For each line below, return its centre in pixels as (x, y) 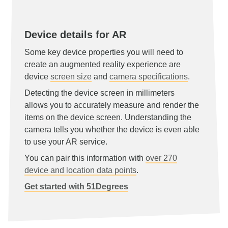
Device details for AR (75, 35)
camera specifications (149, 77)
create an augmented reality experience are (103, 64)
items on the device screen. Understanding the (108, 117)
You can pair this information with (85, 158)
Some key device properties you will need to (104, 52)
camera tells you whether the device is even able (112, 130)
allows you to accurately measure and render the (112, 105)
